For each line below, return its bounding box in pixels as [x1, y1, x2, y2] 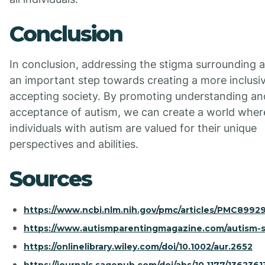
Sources [9, 166, 92, 192]
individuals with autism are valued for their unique [9, 122, 257, 135]
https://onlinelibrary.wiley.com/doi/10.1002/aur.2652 [24, 241, 253, 253]
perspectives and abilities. [9, 138, 138, 151]
